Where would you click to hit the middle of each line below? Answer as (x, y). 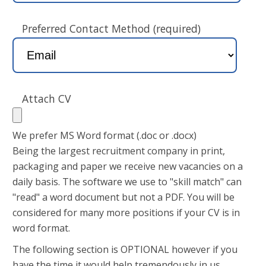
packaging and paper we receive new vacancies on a (128, 167)
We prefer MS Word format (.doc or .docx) (104, 136)
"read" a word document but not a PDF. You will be (123, 197)
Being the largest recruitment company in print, (119, 151)
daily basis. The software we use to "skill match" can (127, 182)
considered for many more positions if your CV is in (126, 213)
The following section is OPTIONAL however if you (125, 250)
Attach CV (46, 99)
